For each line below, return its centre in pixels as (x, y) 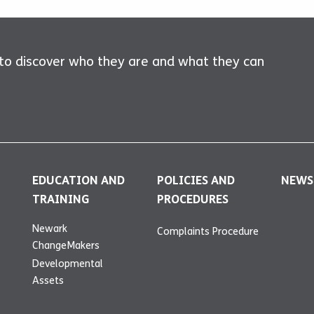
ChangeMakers (66, 245)
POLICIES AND (196, 180)
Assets (48, 280)
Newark (50, 228)
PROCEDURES (192, 199)
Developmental (68, 263)
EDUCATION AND (79, 180)
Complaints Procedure (207, 231)
